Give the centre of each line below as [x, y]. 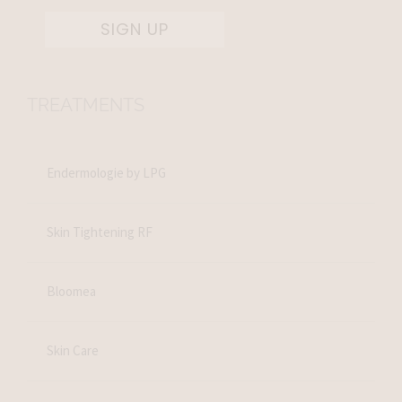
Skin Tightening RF [100, 232]
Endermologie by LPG [107, 173]
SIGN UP [134, 29]
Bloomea [72, 292]
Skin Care [73, 351]
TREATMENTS [85, 105]
